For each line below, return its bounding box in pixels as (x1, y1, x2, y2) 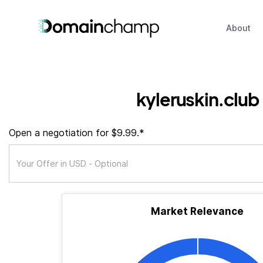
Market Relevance (151, 205, 244, 217)
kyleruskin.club (136, 87, 259, 110)
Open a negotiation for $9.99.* (9, 127, 144, 139)
